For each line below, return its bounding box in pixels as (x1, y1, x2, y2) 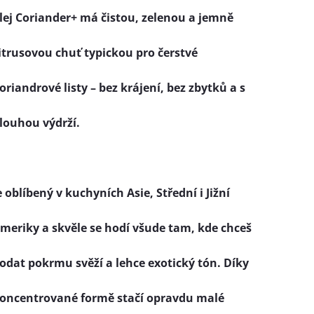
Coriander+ (15, 10, 77, 25)
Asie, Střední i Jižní (127, 185, 230, 200)
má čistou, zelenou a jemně (77, 10, 233, 25)
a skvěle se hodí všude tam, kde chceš (39, 220, 252, 235)
